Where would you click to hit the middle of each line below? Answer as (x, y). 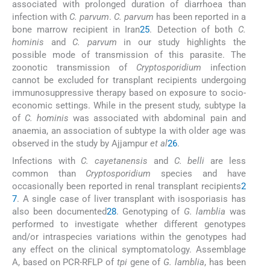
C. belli (189, 161)
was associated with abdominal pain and (157, 118)
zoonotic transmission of (74, 68)
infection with (41, 17)
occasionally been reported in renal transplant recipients (127, 186)
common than (49, 173)
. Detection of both (194, 30)
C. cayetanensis (115, 161)
